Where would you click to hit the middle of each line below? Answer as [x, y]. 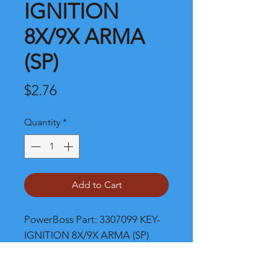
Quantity [42, 122]
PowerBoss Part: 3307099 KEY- [92, 219]
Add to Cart [96, 185]
